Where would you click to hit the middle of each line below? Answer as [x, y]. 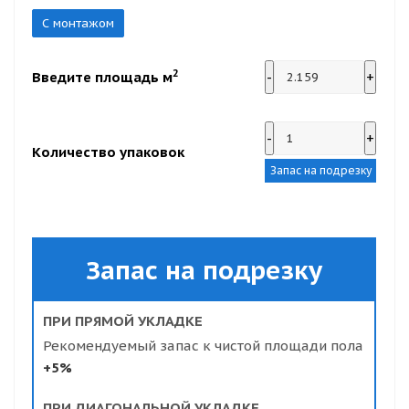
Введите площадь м [102, 77]
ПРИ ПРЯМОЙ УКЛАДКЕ [123, 321]
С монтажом [78, 23]
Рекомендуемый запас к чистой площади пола [203, 346]
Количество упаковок [108, 152]
